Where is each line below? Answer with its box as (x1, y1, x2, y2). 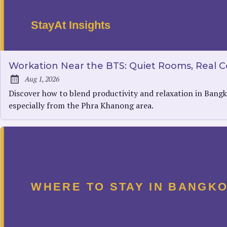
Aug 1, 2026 (25, 74, 59, 84)
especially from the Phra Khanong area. (9, 100, 154, 111)
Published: (13, 79, 51, 90)
